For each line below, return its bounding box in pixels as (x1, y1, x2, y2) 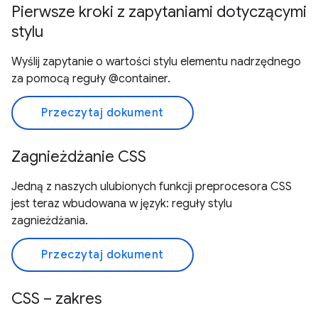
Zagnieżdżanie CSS (11, 147, 146, 166)
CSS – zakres (11, 289, 102, 308)
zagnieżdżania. (11, 214, 88, 228)
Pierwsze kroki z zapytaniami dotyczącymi (11, 2, 307, 21)
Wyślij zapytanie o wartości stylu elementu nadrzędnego (11, 55, 301, 69)
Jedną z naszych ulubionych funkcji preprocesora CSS (11, 180, 292, 194)
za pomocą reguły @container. (11, 72, 170, 86)
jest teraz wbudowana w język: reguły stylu (11, 197, 232, 211)
